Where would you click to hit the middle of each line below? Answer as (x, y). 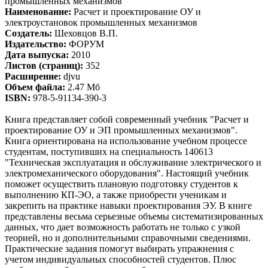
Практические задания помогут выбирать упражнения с (119, 248)
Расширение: (33, 76)
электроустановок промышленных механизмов (101, 22)
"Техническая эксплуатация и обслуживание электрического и (133, 162)
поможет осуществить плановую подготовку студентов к (121, 184)
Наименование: (38, 11)
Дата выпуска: (37, 54)
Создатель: (28, 33)
